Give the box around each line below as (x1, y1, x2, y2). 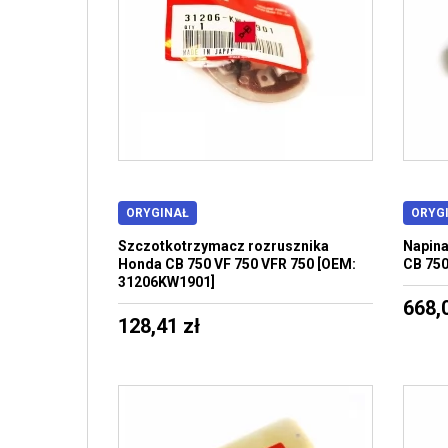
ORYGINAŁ (126, 206, 189, 220)
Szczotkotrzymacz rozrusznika (118, 238, 329, 254)
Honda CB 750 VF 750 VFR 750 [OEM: (118, 256, 356, 272)
